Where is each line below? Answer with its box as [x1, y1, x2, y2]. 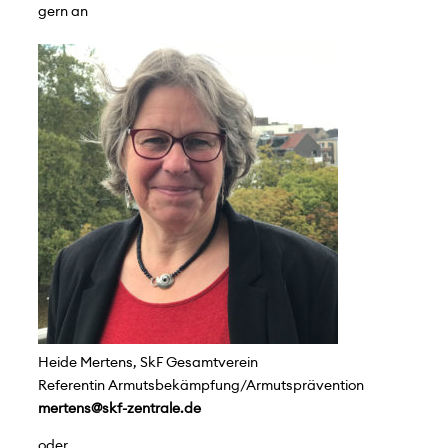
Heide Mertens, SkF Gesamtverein [37, 356, 258, 370]
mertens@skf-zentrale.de [37, 402, 201, 416]
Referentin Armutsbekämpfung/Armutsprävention [37, 379, 364, 393]
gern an [37, 5, 88, 19]
